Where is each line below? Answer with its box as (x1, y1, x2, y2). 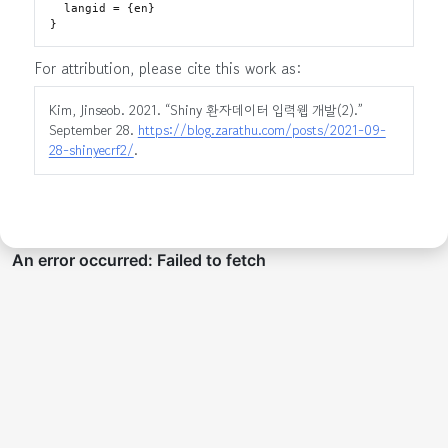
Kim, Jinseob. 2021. (48, 100, 165, 121)
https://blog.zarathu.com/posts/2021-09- (137, 120, 386, 141)
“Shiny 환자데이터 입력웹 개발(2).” (164, 100, 363, 121)
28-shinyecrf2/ (48, 140, 134, 161)
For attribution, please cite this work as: (34, 57, 301, 80)
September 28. (48, 120, 138, 141)
